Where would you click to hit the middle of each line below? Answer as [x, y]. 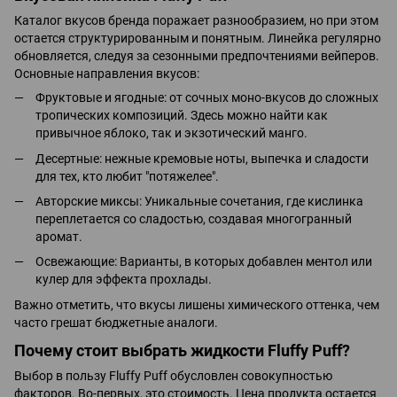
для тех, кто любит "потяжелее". [127, 176]
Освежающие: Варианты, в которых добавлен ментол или [204, 262]
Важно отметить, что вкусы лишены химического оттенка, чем [197, 304]
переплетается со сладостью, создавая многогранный [194, 219]
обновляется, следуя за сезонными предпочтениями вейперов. [197, 56]
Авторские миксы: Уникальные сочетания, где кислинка [199, 202]
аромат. [59, 237]
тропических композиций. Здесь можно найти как [182, 116]
